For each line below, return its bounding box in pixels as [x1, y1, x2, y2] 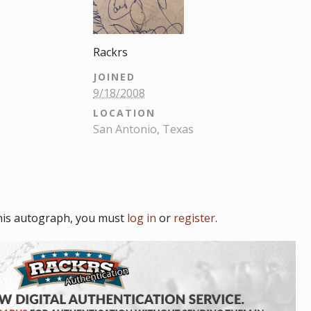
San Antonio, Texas [93, 121, 194, 137]
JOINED [93, 69, 135, 83]
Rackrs [93, 44, 128, 60]
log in [127, 210, 156, 226]
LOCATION [93, 106, 155, 120]
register [174, 210, 215, 226]
